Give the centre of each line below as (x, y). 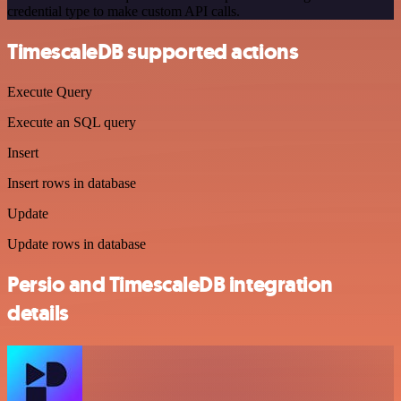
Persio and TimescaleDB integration (170, 285)
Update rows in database (77, 244)
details (38, 314)
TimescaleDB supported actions (153, 52)
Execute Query (50, 92)
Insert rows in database (72, 183)
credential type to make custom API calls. (124, 12)
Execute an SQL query (72, 123)
